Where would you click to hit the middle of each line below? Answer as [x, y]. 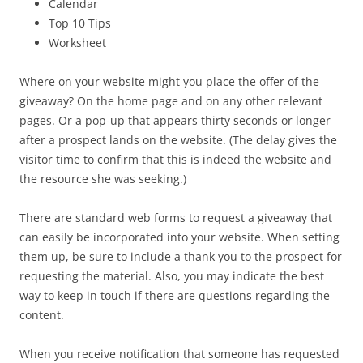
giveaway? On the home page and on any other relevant [171, 101]
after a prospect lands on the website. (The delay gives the [178, 140]
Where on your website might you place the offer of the [169, 81]
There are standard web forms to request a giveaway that [176, 218]
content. [42, 315]
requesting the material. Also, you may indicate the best [172, 276]
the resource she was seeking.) [103, 179]
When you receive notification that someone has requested [179, 354]
